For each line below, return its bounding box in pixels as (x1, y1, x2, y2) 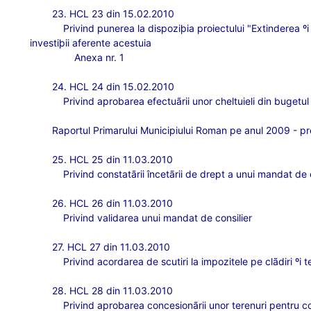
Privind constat (63, 168, 132, 180)
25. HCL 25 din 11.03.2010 (52, 153, 174, 165)
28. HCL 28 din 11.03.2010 (52, 285, 174, 296)
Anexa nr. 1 (74, 51, 125, 63)
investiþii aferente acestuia (30, 37, 152, 49)
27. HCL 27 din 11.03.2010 (52, 241, 171, 253)
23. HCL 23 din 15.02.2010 (52, 8, 175, 19)
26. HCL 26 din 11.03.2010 (52, 197, 174, 209)
